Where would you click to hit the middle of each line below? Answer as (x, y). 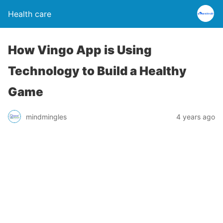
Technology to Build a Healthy (97, 71)
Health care (30, 14)
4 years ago (196, 116)
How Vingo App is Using (80, 50)
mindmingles (46, 116)
